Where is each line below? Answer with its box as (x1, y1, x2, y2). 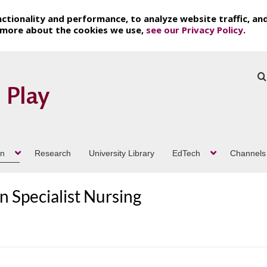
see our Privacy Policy (146, 24, 243, 36)
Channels (230, 148, 266, 158)
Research (35, 148, 71, 158)
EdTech (172, 148, 200, 158)
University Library (89, 148, 154, 158)
